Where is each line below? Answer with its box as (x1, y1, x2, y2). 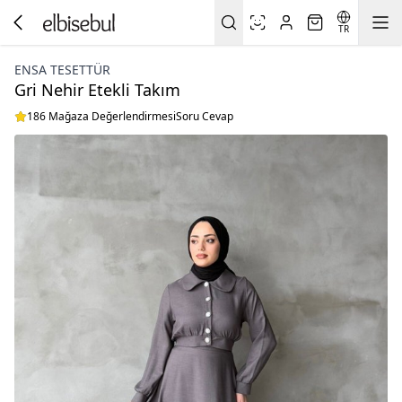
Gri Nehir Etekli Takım (14, 79, 180, 100)
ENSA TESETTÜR (14, 61, 110, 78)
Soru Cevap (176, 109, 233, 124)
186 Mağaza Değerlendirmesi (27, 109, 176, 124)
